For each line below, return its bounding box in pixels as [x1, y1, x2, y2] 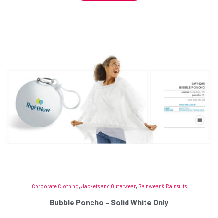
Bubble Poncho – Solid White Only [50, 197, 168, 207]
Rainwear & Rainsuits [138, 182, 187, 189]
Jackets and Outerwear [81, 182, 136, 189]
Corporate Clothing [31, 182, 79, 189]
